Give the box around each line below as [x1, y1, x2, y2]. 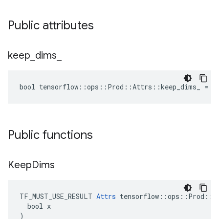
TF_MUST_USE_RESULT [20, 192, 96, 201]
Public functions [8, 128, 93, 142]
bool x [20, 201, 51, 211]
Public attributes [8, 18, 94, 33]
